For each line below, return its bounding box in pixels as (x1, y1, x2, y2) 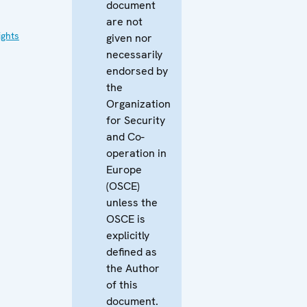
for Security (106, 112, 165, 127)
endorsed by (106, 63, 168, 78)
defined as (106, 244, 157, 259)
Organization (106, 96, 171, 111)
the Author (106, 260, 160, 275)
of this (106, 277, 138, 292)
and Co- (106, 129, 145, 144)
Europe (106, 162, 142, 177)
